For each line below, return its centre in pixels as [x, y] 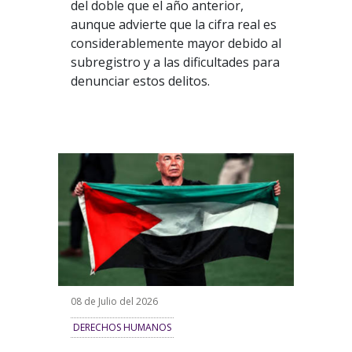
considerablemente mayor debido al [176, 44]
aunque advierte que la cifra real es [173, 25]
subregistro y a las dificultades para [175, 62]
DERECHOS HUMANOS [122, 328]
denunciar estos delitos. [140, 81]
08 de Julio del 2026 [114, 302]
